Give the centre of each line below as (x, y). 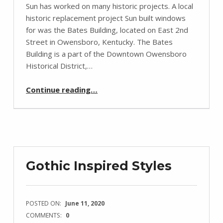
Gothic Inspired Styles (99, 166)
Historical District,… (59, 66)
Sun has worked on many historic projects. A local (110, 6)
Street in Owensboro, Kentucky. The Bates (100, 42)
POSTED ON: (45, 204)
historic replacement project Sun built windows (106, 18)
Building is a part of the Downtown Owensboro (107, 54)
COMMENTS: (45, 216)
